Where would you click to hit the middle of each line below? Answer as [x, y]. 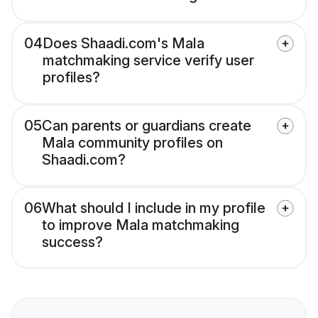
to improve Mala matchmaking [141, 225]
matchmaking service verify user [148, 61]
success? [72, 242]
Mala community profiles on [132, 143]
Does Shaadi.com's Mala [124, 44]
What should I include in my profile [154, 208]
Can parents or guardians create [147, 126]
